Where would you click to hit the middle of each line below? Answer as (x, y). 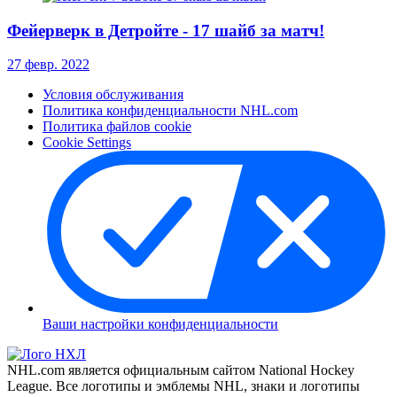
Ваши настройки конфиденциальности (160, 324)
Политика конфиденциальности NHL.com (170, 111)
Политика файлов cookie (117, 127)
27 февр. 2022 (48, 65)
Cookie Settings (87, 143)
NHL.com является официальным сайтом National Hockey (181, 370)
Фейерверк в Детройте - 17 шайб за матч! (166, 30)
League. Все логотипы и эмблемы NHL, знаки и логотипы (183, 386)
